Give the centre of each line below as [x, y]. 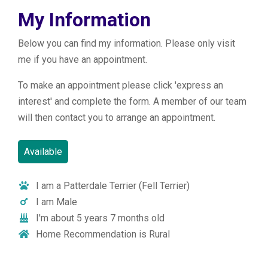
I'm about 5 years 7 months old [100, 218]
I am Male [57, 202]
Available [43, 152]
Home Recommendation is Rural [103, 234]
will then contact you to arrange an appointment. [118, 118]
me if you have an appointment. [83, 60]
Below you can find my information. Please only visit [127, 43]
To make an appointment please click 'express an [121, 85]
